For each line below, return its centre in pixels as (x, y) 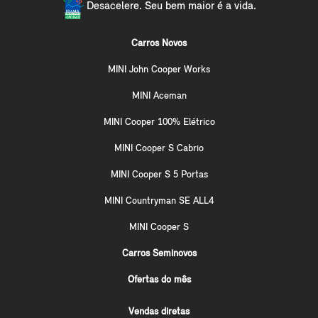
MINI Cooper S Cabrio (159, 148)
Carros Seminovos (159, 253)
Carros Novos (159, 43)
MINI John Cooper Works (159, 70)
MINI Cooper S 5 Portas (159, 175)
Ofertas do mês (159, 280)
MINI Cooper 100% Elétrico (159, 122)
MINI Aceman (159, 96)
